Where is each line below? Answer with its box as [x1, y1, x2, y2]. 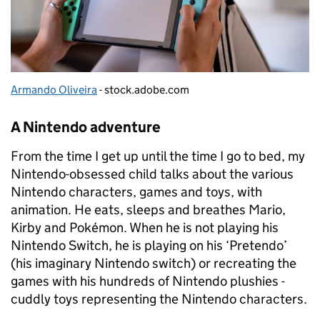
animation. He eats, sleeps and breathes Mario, [11, 201, 286, 219]
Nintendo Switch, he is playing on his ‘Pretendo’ [11, 237, 287, 254]
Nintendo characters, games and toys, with [11, 184, 262, 201]
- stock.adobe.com [97, 83, 189, 97]
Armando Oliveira [11, 83, 97, 97]
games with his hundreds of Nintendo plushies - [11, 273, 285, 290]
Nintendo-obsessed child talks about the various [11, 166, 294, 183]
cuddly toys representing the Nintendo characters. [11, 291, 307, 308]
